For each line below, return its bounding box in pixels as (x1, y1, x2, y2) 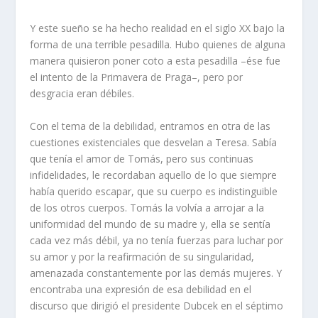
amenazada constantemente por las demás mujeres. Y (30, 265, 283, 280)
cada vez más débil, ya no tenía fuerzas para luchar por (30, 233, 284, 247)
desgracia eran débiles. (30, 87, 135, 101)
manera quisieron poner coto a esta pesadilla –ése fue (30, 54, 281, 68)
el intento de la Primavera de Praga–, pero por (30, 70, 243, 84)
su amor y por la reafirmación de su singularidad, (30, 249, 255, 263)
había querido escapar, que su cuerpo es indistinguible (30, 184, 278, 198)
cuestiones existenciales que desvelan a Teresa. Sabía (30, 135, 278, 149)
